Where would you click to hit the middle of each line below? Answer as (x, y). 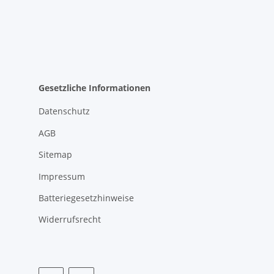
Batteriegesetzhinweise (86, 198)
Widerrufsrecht (70, 220)
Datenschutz (64, 111)
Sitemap (55, 155)
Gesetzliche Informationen (94, 88)
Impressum (62, 176)
